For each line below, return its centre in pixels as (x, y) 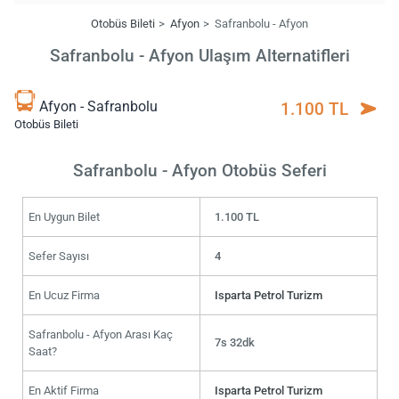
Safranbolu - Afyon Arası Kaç (100, 334)
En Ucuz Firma (64, 295)
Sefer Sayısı (58, 256)
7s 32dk (235, 342)
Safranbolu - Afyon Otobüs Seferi (199, 170)
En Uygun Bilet (64, 216)
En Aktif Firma (63, 390)
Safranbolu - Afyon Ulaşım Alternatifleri (199, 56)
